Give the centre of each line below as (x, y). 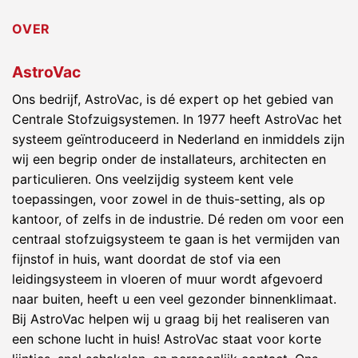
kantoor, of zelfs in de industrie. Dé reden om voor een (178, 219)
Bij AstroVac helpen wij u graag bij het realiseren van (171, 318)
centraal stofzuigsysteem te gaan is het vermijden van (176, 239)
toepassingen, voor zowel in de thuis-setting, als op (169, 199)
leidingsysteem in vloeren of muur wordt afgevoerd (167, 278)
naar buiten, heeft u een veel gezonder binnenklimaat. (174, 298)
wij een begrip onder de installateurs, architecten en (169, 159)
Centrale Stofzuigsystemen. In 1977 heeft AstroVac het (177, 119)
